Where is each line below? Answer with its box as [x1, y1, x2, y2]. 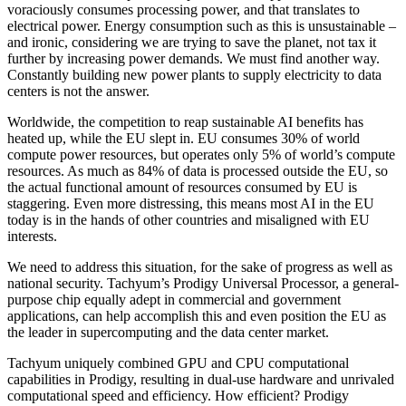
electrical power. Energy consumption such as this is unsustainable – [7, 17, 396, 34]
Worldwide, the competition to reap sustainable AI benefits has [7, 113, 363, 130]
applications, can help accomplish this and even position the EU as [7, 307, 386, 324]
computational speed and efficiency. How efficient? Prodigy [7, 387, 349, 403]
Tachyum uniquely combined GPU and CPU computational [7, 354, 349, 371]
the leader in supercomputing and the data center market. [7, 324, 329, 340]
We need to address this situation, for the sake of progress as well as [7, 258, 392, 275]
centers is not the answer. [7, 82, 150, 99]
